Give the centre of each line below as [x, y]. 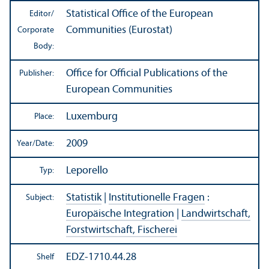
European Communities [119, 90]
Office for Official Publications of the [147, 74]
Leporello [87, 171]
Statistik [84, 198]
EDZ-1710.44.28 [101, 258]
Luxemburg [92, 117]
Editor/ [42, 14]
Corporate [36, 31]
